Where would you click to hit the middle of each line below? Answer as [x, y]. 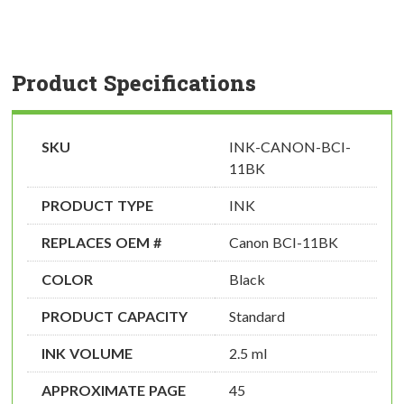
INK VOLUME [87, 353]
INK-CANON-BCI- [290, 147]
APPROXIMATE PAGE [114, 390]
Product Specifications [134, 83]
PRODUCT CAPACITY [115, 317]
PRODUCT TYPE [97, 206]
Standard [257, 317]
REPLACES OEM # [101, 243]
